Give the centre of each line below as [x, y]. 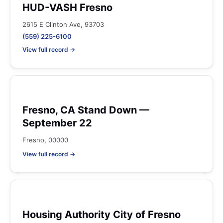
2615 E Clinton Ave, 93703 [63, 24]
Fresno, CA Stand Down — [86, 110]
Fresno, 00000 [45, 140]
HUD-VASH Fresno [67, 7]
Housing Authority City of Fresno [102, 215]
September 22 [57, 123]
